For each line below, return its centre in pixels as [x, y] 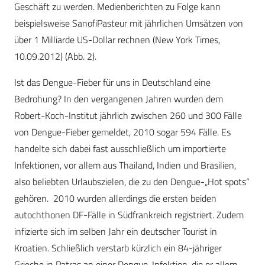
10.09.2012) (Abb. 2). [55, 56]
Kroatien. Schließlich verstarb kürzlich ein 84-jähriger [118, 248]
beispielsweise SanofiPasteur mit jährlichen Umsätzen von [129, 23]
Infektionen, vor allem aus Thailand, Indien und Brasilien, [125, 165]
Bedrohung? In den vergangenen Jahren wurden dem [119, 99]
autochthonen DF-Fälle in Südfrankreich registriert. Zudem [129, 215]
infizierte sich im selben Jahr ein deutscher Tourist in [116, 232]
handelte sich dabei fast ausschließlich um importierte [120, 149]
